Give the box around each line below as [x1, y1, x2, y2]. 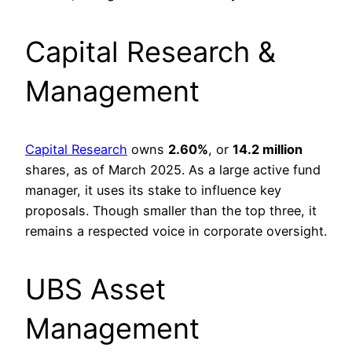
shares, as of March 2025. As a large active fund [25, 162, 321, 178]
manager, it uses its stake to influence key [25, 182, 281, 199]
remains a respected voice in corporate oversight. [25, 223, 327, 240]
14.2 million [233, 141, 302, 158]
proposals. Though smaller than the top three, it [25, 203, 317, 219]
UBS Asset [25, 272, 166, 307]
